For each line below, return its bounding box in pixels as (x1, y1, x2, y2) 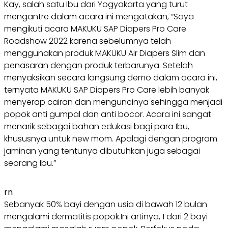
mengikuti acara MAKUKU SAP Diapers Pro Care (4, 22, 186, 35)
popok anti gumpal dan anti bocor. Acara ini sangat (4, 108, 211, 120)
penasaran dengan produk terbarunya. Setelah (4, 59, 193, 71)
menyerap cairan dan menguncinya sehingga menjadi (4, 96, 222, 108)
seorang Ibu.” (4, 157, 56, 169)
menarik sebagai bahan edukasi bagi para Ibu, (4, 120, 189, 132)
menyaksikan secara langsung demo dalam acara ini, (4, 71, 217, 83)
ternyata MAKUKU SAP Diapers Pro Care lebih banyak (4, 83, 209, 96)
